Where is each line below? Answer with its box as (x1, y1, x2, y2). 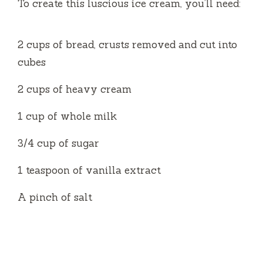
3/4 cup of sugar (18, 136, 99, 150)
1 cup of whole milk (18, 109, 117, 123)
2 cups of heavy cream (18, 82, 131, 96)
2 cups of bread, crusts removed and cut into (18, 38, 237, 51)
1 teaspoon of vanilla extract (18, 163, 161, 177)
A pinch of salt (18, 190, 92, 204)
